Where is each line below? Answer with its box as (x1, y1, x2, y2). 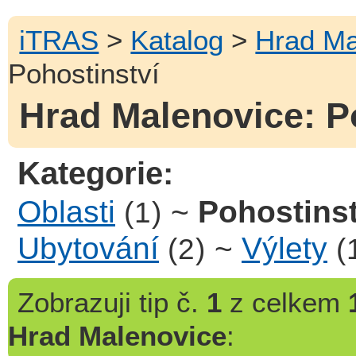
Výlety (242, 230, 327, 265)
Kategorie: (17, 155, 174, 191)
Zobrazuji (17, 287, 131, 319)
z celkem (221, 287, 348, 319)
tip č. (130, 287, 207, 319)
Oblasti (17, 194, 115, 229)
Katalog (130, 24, 224, 56)
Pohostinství (8, 57, 160, 89)
